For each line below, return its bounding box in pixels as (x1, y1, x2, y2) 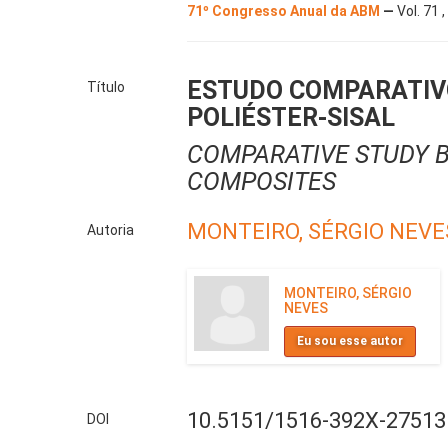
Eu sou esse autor (297, 334, 403, 349)
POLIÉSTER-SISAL (187, 103, 395, 133)
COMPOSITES (187, 167, 336, 197)
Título (87, 79, 125, 96)
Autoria (87, 222, 134, 239)
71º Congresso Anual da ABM (187, 3, 383, 20)
